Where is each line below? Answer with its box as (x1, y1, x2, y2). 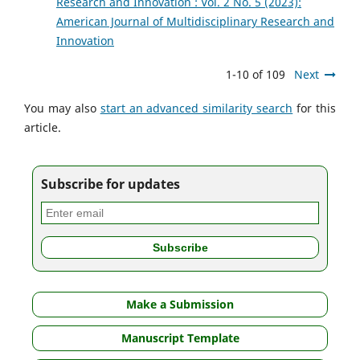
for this (292, 100, 337, 116)
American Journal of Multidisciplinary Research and (56, 13, 334, 29)
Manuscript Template (121, 329, 239, 346)
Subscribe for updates (40, 174, 180, 193)
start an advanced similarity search (100, 100, 293, 116)
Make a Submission (126, 296, 234, 312)
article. (24, 119, 61, 135)
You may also (24, 100, 100, 116)
